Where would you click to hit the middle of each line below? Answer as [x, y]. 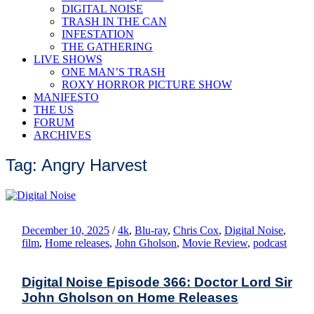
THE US [54, 110]
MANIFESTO [66, 97]
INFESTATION [98, 34]
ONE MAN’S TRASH [114, 72]
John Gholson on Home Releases [130, 297]
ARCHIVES [62, 135]
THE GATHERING [107, 47]
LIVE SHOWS [68, 59]
